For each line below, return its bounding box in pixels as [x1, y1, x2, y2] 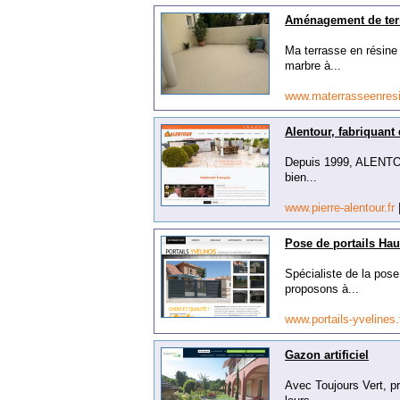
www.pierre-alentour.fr [285, 201, 398, 214]
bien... [285, 171, 317, 184]
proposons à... [285, 282, 359, 296]
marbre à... [285, 59, 341, 72]
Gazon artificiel [285, 348, 369, 362]
